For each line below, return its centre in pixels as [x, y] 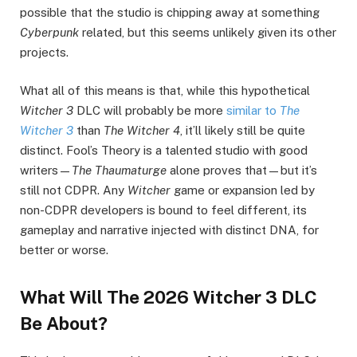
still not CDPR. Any [74, 190]
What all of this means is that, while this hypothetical [165, 91]
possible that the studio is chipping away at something [170, 13]
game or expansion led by [243, 190]
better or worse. [64, 250]
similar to [253, 111]
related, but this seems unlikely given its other [208, 33]
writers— [46, 171]
